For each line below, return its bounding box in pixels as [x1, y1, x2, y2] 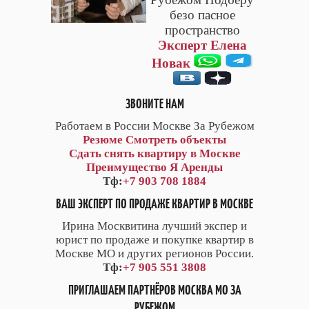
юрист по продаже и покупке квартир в [55, 233, 254, 247]
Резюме [83, 133, 123, 147]
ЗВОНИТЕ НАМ [125, 95, 184, 113]
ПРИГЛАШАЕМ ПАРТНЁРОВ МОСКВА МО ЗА [68, 281, 241, 299]
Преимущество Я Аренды [86, 161, 223, 175]
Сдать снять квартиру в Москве [68, 147, 241, 161]
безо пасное [169, 8, 235, 23]
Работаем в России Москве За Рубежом [54, 119, 255, 133]
